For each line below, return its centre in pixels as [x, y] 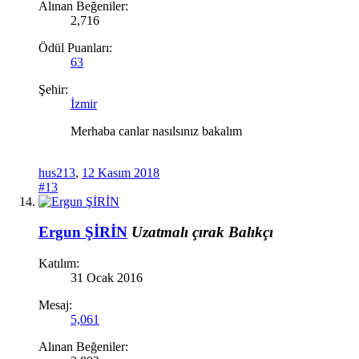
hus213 [57, 172]
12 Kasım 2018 [121, 172]
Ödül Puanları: [75, 47]
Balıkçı [251, 232]
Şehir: [53, 89]
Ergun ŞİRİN [83, 232]
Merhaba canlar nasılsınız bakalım [156, 131]
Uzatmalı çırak [178, 232]
